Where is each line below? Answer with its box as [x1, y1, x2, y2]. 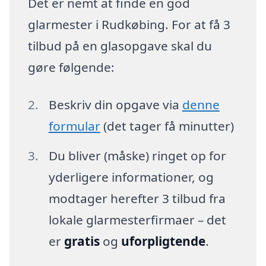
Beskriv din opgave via [48, 96, 182, 113]
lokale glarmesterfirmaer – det [48, 211, 226, 229]
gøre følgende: [28, 58, 115, 75]
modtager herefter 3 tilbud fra [48, 190, 226, 207]
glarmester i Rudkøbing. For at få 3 [28, 15, 231, 33]
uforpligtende [121, 233, 205, 250]
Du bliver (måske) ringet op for [48, 147, 226, 164]
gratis [64, 233, 100, 250]
